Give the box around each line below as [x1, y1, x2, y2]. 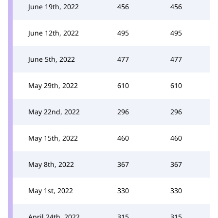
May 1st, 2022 [28, 185, 73, 195]
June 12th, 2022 [28, 28, 79, 37]
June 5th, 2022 [28, 54, 75, 64]
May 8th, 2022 [28, 159, 74, 169]
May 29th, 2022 [28, 80, 78, 90]
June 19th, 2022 [28, 1, 79, 11]
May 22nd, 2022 [28, 107, 80, 116]
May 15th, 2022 [28, 133, 78, 143]
